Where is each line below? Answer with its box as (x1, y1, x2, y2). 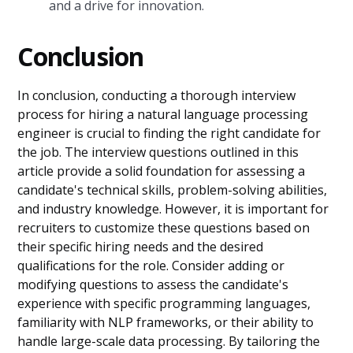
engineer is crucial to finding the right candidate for (17, 124, 321, 142)
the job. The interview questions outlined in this (17, 143, 299, 161)
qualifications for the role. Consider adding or (17, 257, 285, 274)
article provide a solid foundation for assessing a (17, 162, 306, 180)
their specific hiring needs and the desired (17, 238, 264, 255)
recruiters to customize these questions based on (17, 219, 310, 236)
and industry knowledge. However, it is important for (17, 200, 329, 217)
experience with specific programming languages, (17, 295, 311, 312)
